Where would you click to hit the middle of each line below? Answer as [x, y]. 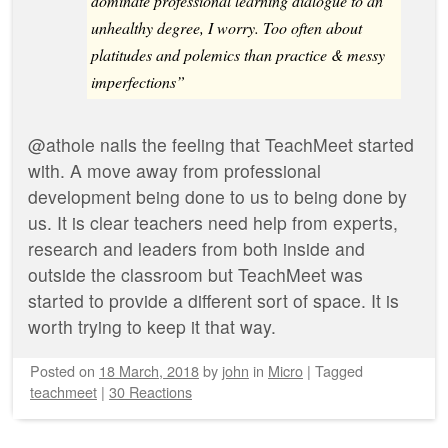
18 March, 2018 [149, 370]
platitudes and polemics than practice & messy [238, 55]
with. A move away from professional [174, 171]
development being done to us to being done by [217, 197]
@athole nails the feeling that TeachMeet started [221, 145]
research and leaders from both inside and [196, 249]
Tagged [339, 370]
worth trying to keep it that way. [152, 327]
